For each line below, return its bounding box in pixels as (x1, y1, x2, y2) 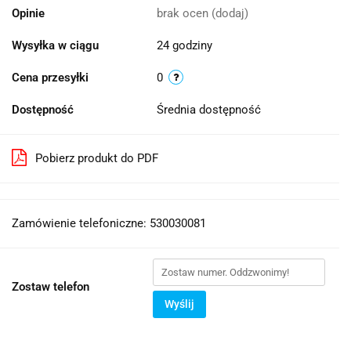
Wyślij (165, 297, 194, 310)
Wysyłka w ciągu (12, 38, 99, 52)
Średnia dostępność (157, 102, 264, 117)
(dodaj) (212, 5, 248, 20)
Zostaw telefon (12, 279, 89, 294)
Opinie (12, 5, 45, 20)
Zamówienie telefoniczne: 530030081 (12, 215, 206, 230)
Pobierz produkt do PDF (35, 150, 158, 165)
